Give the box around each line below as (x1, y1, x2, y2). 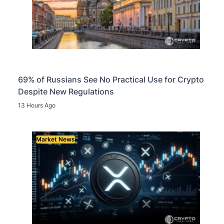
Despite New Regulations (18, 86, 114, 97)
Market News (36, 135, 75, 143)
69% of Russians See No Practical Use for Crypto (18, 74, 204, 85)
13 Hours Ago (18, 101, 55, 109)
